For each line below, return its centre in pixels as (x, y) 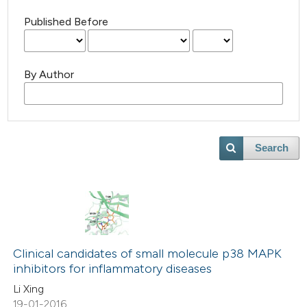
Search (271, 148)
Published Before (66, 22)
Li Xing (29, 288)
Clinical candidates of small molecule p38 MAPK (148, 254)
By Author (49, 75)
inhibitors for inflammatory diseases (113, 269)
